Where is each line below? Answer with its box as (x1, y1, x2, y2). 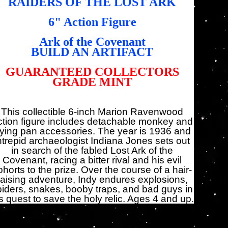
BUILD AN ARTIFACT (31, 45, 154, 59)
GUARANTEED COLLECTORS (5, 65, 179, 78)
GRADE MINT (52, 75, 132, 89)
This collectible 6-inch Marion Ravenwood (1, 106, 184, 117)
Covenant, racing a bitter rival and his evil (3, 155, 182, 165)
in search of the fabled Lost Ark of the (11, 145, 174, 156)
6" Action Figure (48, 15, 136, 28)
